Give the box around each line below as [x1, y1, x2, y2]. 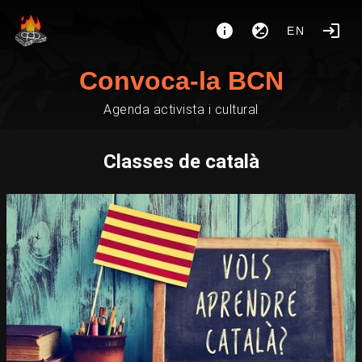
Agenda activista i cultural [103, 102, 259, 117]
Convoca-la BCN [78, 66, 284, 95]
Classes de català [103, 150, 259, 173]
